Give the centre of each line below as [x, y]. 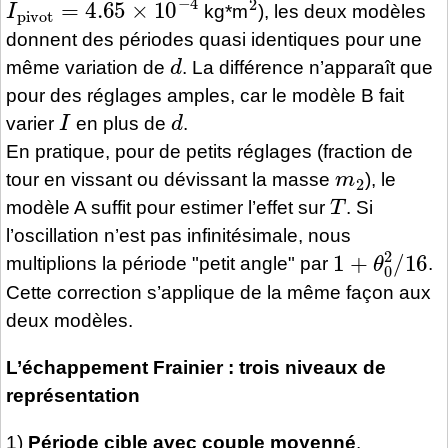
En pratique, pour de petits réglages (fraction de [209, 152]
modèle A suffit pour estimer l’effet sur [168, 208]
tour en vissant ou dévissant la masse [170, 180]
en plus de [120, 124]
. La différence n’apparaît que [307, 68]
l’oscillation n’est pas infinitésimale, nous [178, 236]
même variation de [88, 68]
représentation [73, 395]
